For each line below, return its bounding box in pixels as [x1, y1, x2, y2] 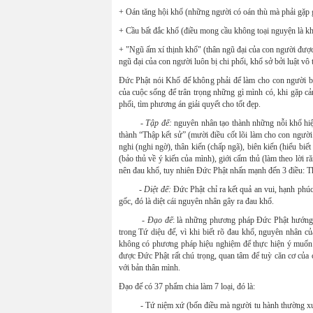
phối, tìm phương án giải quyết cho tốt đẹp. [118, 99, 261, 109]
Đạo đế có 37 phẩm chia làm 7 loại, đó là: [118, 282, 255, 291]
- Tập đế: [140, 118, 175, 128]
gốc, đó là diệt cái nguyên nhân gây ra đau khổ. [118, 196, 274, 206]
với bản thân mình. [118, 263, 180, 272]
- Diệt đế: [139, 184, 173, 194]
